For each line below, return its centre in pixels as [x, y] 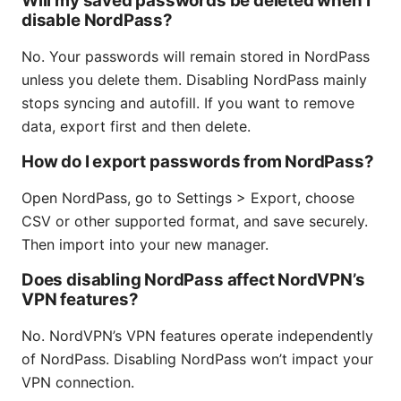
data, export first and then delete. [136, 126]
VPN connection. [78, 382]
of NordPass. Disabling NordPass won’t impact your [197, 358]
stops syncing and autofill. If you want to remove [188, 102]
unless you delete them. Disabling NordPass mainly [194, 79]
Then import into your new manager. [145, 244]
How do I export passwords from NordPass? [198, 161]
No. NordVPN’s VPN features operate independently [197, 335]
